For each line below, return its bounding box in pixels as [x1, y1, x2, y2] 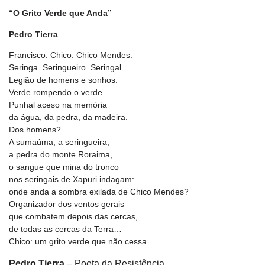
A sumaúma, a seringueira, [9, 137, 109, 147]
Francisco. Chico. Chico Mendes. [9, 50, 132, 60]
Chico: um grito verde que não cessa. [9, 237, 149, 247]
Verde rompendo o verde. [9, 88, 105, 98]
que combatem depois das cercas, [9, 212, 138, 222]
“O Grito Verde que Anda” [9, 8, 114, 18]
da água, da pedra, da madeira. [9, 112, 128, 122]
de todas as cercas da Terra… [9, 224, 122, 234]
